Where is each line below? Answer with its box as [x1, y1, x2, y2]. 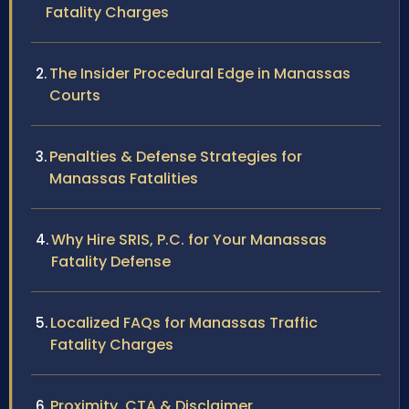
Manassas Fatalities [49, 168, 198, 190]
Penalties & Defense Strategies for [49, 146, 302, 168]
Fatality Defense [51, 251, 171, 273]
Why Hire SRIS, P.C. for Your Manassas [51, 229, 327, 251]
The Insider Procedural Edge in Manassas [49, 63, 351, 85]
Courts [49, 85, 100, 107]
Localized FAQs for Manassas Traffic [50, 312, 318, 334]
